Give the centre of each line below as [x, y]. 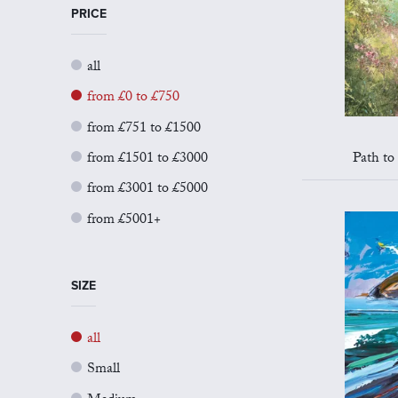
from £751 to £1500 [144, 129]
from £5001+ [124, 220]
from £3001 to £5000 [147, 190]
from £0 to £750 [133, 99]
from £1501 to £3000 [147, 159]
